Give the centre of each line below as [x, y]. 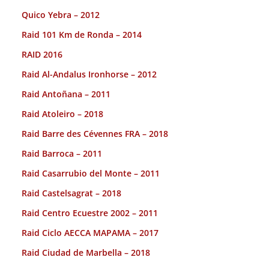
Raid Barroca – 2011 [62, 154]
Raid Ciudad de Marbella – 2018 [86, 253]
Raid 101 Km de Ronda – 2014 [82, 35]
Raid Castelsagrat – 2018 [71, 193]
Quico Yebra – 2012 [61, 15]
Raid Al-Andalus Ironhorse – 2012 [89, 74]
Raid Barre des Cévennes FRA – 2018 [95, 134]
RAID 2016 [42, 55]
